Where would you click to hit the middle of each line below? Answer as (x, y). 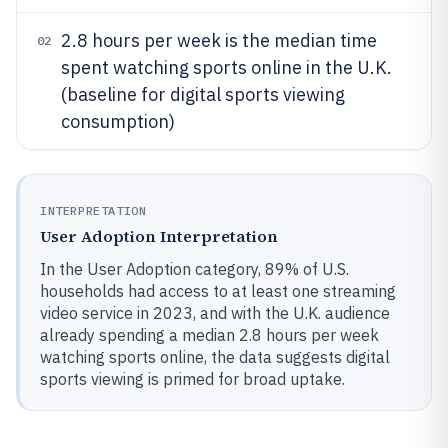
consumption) (118, 121)
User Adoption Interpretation (159, 236)
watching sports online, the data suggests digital (215, 357)
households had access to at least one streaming (218, 291)
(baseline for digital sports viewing (203, 94)
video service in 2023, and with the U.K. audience (215, 313)
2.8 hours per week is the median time (219, 40)
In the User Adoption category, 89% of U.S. (194, 269)
